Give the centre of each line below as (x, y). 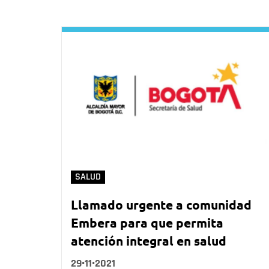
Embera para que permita (147, 223)
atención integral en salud (149, 241)
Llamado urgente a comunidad (161, 205)
